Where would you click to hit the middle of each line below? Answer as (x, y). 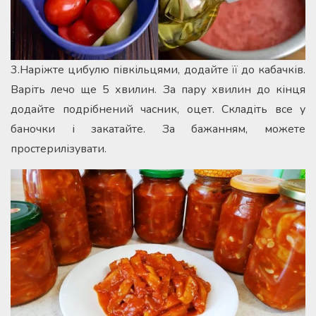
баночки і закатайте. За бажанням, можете (158, 129)
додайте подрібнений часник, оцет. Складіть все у (158, 109)
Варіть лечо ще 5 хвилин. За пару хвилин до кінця (158, 89)
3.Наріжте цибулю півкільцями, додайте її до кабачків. (158, 69)
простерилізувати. (59, 148)
